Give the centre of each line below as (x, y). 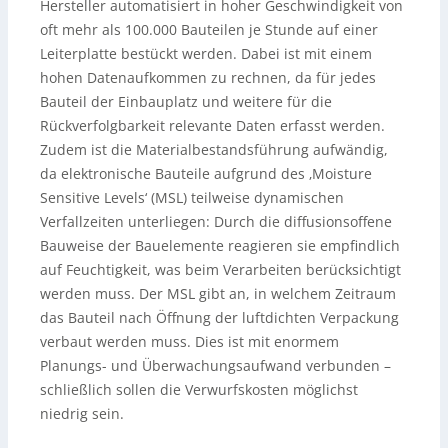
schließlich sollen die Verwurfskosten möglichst (199, 389)
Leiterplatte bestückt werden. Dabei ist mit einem (206, 53)
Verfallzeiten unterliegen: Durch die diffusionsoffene (216, 221)
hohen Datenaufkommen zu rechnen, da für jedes (208, 77)
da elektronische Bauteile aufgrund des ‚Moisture (206, 173)
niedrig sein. (82, 413)
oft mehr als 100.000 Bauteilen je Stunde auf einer (209, 29)
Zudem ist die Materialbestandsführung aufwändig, (214, 149)
